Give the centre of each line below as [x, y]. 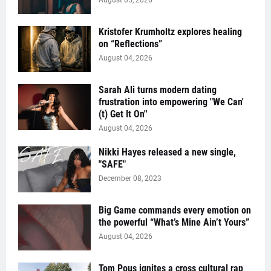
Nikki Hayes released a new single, [167, 152]
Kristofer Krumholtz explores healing [170, 32]
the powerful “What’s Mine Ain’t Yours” [174, 223]
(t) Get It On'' [123, 114]
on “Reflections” [130, 44]
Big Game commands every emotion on [175, 211]
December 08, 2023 [130, 179]
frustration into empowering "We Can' [171, 102]
